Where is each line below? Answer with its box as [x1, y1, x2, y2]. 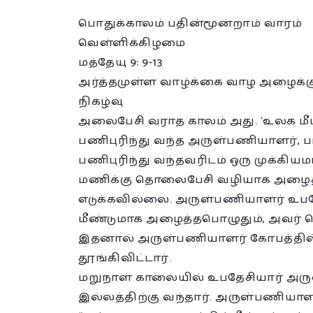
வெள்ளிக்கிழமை [78, 34, 186, 52]
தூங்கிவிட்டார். [78, 249, 171, 268]
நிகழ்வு [78, 92, 123, 111]
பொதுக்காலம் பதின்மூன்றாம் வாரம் [78, 14, 302, 33]
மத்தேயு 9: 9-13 [78, 53, 162, 72]
